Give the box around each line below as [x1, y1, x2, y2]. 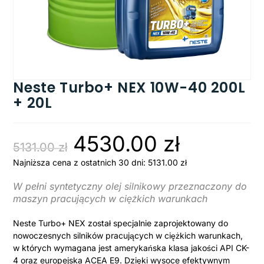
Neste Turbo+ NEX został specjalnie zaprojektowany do [13, 218, 229, 229]
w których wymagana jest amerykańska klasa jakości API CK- [13, 243, 250, 253]
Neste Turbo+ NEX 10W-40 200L [13, 78, 246, 98]
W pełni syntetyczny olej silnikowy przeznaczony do [13, 180, 247, 193]
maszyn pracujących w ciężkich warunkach [13, 193, 208, 205]
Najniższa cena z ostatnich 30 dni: [13, 157, 148, 168]
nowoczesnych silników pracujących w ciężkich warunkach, [13, 230, 243, 241]
